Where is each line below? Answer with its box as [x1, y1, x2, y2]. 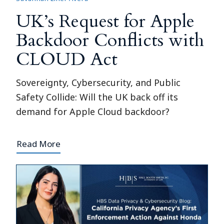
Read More [16, 137, 61, 149]
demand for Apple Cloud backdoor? [16, 105, 170, 117]
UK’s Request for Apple [16, 8, 195, 33]
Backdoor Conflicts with [16, 27, 204, 52]
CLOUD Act [16, 46, 118, 71]
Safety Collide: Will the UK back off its [16, 90, 178, 103]
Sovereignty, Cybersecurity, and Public [16, 76, 181, 88]
